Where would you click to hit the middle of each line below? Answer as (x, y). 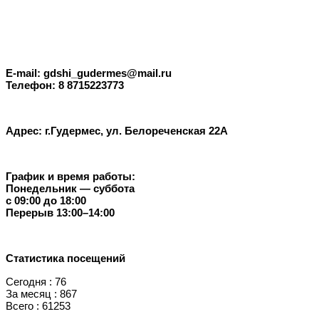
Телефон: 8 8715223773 (65, 85)
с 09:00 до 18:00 (46, 201)
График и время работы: (70, 177)
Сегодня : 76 (36, 281)
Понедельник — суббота (70, 189)
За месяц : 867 (41, 293)
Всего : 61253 (38, 305)
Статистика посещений (66, 258)
